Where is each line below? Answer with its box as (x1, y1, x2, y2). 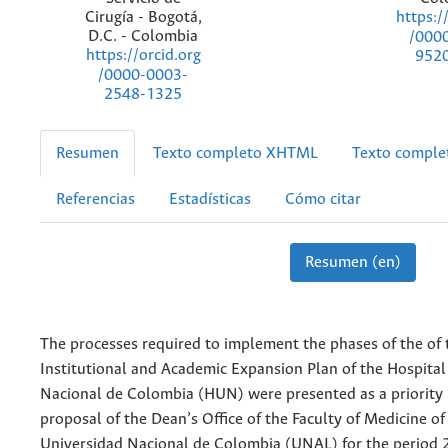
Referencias (56, 191, 135, 208)
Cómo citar (285, 191, 361, 208)
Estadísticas (169, 191, 251, 208)
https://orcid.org (85, 47, 201, 65)
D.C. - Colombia (88, 28, 199, 46)
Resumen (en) (304, 254, 401, 271)
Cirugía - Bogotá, (84, 9, 202, 27)
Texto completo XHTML (153, 145, 318, 162)
